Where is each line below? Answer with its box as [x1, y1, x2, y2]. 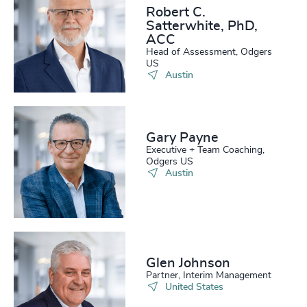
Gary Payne [146, 130, 219, 145]
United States [164, 282, 223, 293]
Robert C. [146, 5, 206, 19]
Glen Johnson [146, 256, 231, 271]
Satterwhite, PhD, [146, 19, 258, 33]
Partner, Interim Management [146, 271, 272, 281]
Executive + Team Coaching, [146, 145, 265, 155]
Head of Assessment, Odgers [146, 47, 273, 57]
